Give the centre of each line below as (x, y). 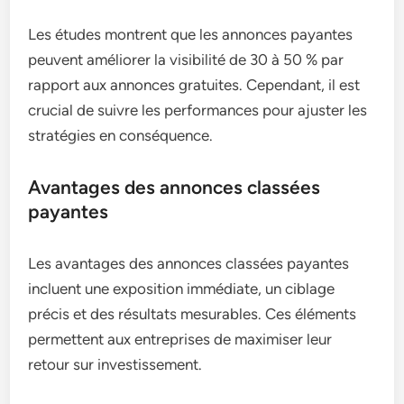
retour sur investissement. (115, 364)
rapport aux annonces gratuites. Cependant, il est (194, 84)
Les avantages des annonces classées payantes (189, 263)
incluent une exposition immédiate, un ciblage (182, 288)
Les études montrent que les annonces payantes (191, 34)
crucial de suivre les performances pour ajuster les (198, 110)
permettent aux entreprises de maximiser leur (180, 339)
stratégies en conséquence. (121, 135)
